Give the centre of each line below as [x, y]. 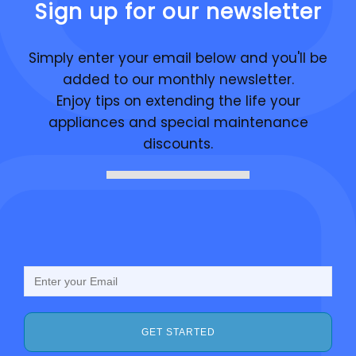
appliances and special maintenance [178, 123]
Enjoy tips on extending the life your [178, 101]
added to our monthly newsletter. [178, 80]
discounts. [178, 144]
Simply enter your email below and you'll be [178, 58]
